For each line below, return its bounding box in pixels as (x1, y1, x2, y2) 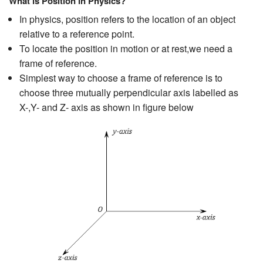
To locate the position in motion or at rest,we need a (19, 41, 232, 55)
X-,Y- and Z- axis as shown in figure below (19, 100, 194, 114)
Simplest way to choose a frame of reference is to (19, 70, 222, 85)
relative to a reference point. (19, 26, 134, 41)
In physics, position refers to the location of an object (19, 12, 235, 26)
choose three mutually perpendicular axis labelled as (19, 85, 238, 99)
